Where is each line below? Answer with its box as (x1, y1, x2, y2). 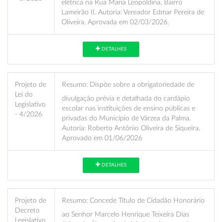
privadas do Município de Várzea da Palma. (62, 114, 191, 122)
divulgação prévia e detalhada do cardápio (62, 94, 190, 102)
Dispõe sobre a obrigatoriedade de (88, 80, 194, 88)
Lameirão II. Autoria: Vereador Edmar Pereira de (61, 8, 204, 16)
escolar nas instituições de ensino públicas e (62, 104, 195, 112)
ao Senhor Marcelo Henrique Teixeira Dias (62, 210, 189, 218)
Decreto (15, 206, 40, 214)
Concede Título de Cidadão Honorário (88, 196, 205, 204)
